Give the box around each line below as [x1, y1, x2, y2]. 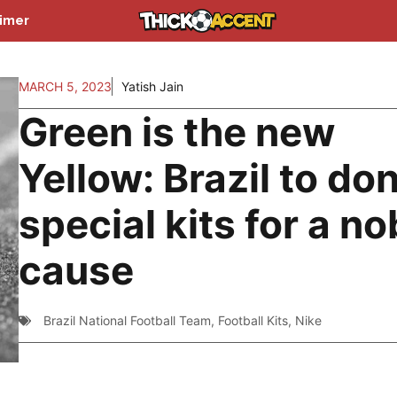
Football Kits [217, 313, 288, 328]
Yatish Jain [121, 79, 183, 94]
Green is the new [18, 108, 335, 156]
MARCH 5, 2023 [18, 79, 112, 94]
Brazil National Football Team [43, 313, 211, 328]
